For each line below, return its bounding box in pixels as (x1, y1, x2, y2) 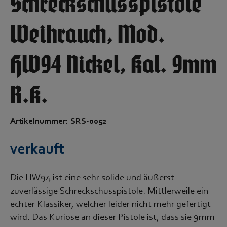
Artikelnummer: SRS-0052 (10, 117, 106, 126)
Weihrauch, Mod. (10, 23, 165, 49)
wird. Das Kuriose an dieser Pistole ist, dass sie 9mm (10, 212, 215, 222)
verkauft (10, 142, 64, 158)
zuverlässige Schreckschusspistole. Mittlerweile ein (10, 186, 208, 196)
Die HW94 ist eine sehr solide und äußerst (10, 173, 174, 183)
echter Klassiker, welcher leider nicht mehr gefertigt (10, 199, 211, 209)
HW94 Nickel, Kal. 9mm (10, 53, 217, 80)
